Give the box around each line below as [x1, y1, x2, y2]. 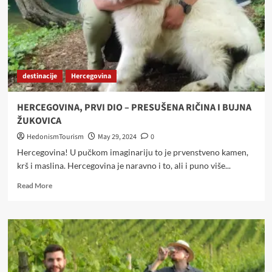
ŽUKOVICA [16, 114, 61, 127]
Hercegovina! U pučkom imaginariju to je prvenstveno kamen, [16, 147, 248, 157]
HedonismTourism [26, 132, 84, 142]
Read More [16, 181, 52, 190]
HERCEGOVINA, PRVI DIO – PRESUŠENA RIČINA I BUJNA [16, 101, 251, 114]
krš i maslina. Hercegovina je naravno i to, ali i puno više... [16, 160, 231, 171]
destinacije [22, 71, 57, 81]
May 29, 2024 [97, 132, 137, 142]
